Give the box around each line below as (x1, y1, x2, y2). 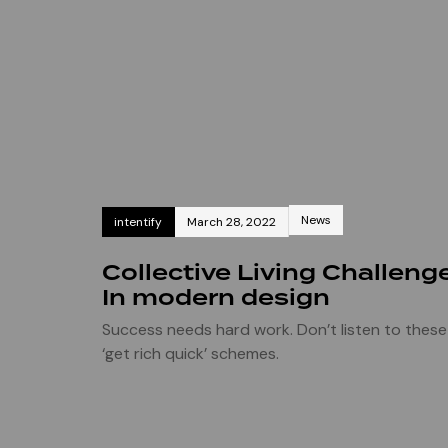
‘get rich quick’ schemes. (102, 342, 279, 364)
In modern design (102, 281, 330, 313)
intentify (114, 213, 162, 230)
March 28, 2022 (187, 213, 276, 230)
